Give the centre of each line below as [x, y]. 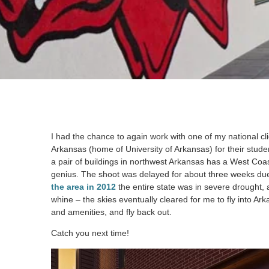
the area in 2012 [83, 187]
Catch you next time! [90, 233]
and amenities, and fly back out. [111, 212]
